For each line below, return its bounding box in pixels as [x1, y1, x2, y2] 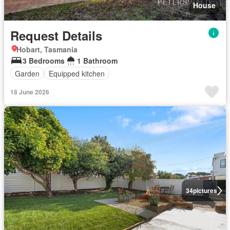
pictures [193, 186, 217, 195]
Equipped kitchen [49, 68, 105, 79]
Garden [15, 68, 40, 79]
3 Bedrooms [23, 55, 65, 66]
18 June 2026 [10, 87, 49, 97]
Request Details [10, 27, 102, 44]
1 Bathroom [77, 55, 118, 66]
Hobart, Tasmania [16, 44, 78, 54]
